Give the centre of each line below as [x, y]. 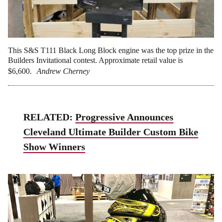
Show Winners [55, 147]
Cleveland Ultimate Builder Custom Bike [111, 132]
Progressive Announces [125, 117]
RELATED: [50, 117]
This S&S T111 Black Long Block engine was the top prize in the [111, 50]
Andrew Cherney [63, 71]
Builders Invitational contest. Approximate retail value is [95, 60]
